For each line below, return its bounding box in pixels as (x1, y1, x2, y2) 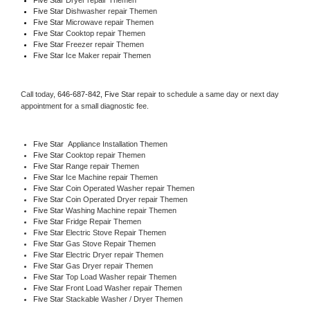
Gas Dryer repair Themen (65, 261, 153, 270)
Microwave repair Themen (65, 17, 154, 26)
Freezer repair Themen (63, 39, 146, 48)
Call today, (21, 89, 57, 98)
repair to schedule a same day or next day (137, 89, 279, 98)
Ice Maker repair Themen (63, 51, 151, 60)
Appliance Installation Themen (63, 139, 167, 148)
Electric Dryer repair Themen (65, 250, 163, 259)
